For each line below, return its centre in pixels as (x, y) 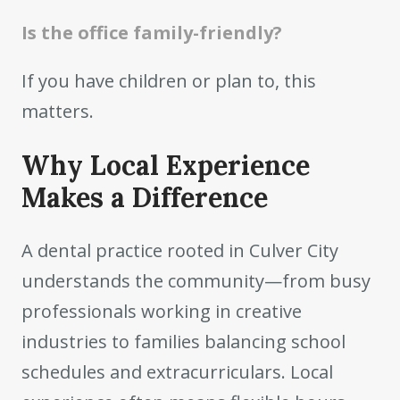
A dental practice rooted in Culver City (180, 250)
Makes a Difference (145, 197)
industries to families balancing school (183, 341)
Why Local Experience (166, 165)
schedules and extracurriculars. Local (177, 371)
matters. (58, 111)
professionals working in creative (162, 311)
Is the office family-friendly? (152, 33)
